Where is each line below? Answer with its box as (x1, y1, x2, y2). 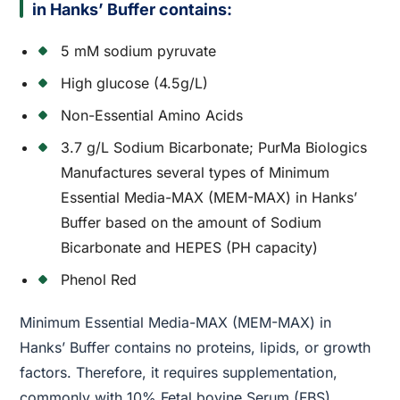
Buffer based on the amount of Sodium (61, 213, 322, 232)
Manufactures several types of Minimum (61, 163, 330, 182)
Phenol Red (61, 271, 137, 289)
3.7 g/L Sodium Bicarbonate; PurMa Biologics (61, 138, 368, 157)
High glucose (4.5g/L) (61, 74, 209, 93)
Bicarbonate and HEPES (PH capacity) (61, 238, 319, 257)
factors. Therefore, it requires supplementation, (20, 363, 338, 382)
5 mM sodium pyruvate (61, 42, 217, 61)
